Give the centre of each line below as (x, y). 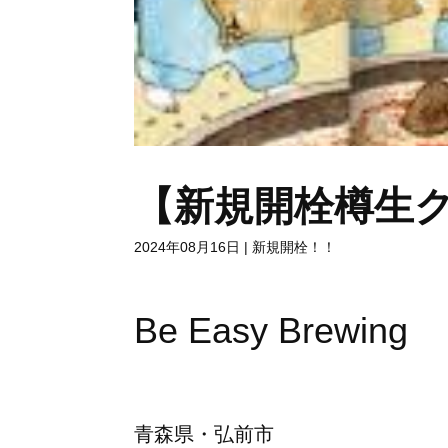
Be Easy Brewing (271, 331)
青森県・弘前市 (204, 434)
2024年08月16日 (187, 246)
